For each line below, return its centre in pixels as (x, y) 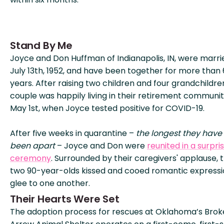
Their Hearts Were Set (65, 199)
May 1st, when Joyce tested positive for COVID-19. (107, 108)
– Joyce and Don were (101, 146)
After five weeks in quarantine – (73, 133)
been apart (32, 146)
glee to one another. (50, 183)
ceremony (30, 158)
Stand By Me (41, 45)
